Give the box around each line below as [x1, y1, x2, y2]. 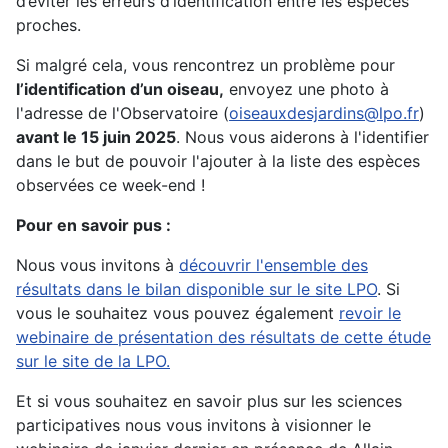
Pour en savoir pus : [16, 215, 171, 236]
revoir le [339, 303, 401, 324]
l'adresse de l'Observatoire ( [16, 103, 229, 124]
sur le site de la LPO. [16, 351, 170, 372]
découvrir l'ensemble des [179, 255, 368, 276]
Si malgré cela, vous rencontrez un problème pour [16, 55, 395, 76]
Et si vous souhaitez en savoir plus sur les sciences [16, 391, 402, 412]
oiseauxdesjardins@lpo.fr [229, 103, 419, 124]
